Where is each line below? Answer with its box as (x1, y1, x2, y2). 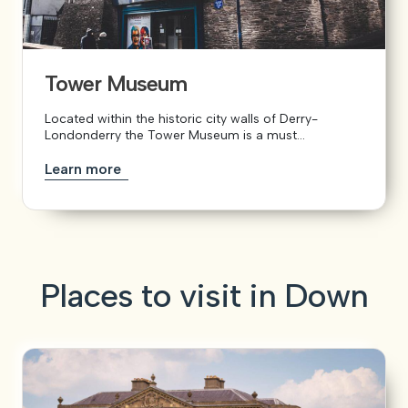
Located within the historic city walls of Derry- (45, 110, 318, 127)
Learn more (45, 159, 125, 178)
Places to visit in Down (40, 275, 368, 315)
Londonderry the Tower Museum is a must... (45, 127, 305, 143)
